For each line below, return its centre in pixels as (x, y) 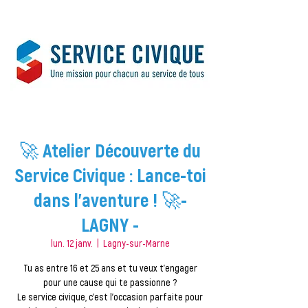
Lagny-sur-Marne (136, 243)
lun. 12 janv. (71, 243)
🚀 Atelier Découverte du (110, 150)
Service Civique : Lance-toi (110, 175)
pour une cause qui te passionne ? (110, 282)
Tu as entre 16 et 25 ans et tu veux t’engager (110, 268)
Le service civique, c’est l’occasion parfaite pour (110, 297)
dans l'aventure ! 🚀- (110, 199)
